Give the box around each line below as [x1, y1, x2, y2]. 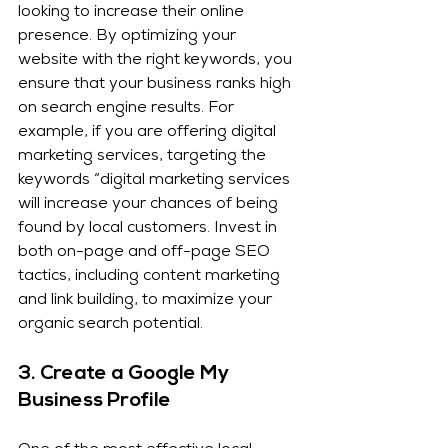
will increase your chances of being [18, 197, 282, 214]
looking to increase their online [18, 5, 248, 22]
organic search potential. [18, 317, 203, 334]
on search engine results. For [18, 101, 238, 118]
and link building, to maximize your [18, 293, 276, 310]
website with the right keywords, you [18, 53, 296, 70]
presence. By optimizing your [18, 29, 240, 46]
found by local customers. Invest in [18, 221, 281, 238]
